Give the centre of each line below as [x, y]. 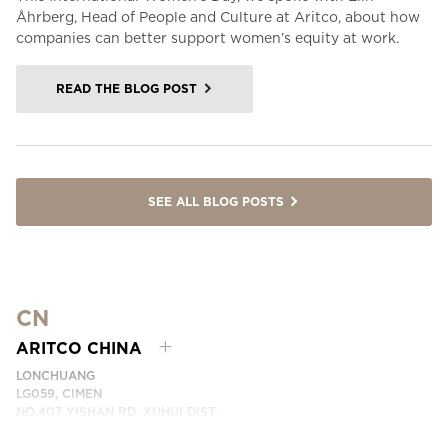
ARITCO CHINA [81, 348]
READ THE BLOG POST [126, 88]
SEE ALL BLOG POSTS [216, 201]
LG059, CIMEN [59, 393]
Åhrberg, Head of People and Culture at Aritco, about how [218, 17]
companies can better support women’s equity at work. [207, 38]
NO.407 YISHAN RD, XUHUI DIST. [117, 411]
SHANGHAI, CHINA [72, 429]
